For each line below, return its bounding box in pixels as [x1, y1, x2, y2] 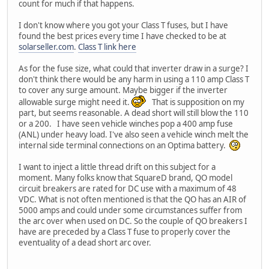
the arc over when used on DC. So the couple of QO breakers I [19, 215, 247, 226]
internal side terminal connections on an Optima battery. [19, 139, 229, 151]
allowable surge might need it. [19, 96, 131, 107]
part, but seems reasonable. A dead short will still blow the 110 [19, 107, 249, 118]
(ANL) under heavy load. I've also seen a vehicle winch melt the [19, 128, 249, 140]
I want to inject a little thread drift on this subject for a [19, 161, 216, 172]
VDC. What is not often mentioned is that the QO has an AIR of [19, 193, 246, 205]
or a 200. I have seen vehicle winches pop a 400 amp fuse [19, 118, 233, 129]
